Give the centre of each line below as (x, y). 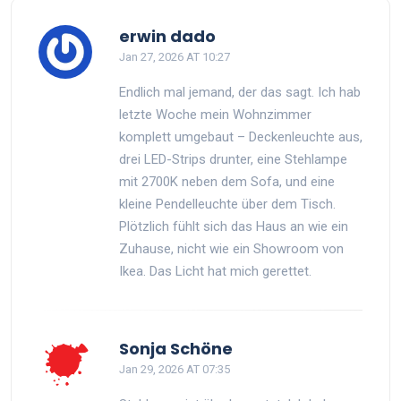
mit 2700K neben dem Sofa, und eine (227, 181)
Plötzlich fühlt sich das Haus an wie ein (234, 226)
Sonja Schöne (176, 348)
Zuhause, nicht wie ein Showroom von (231, 248)
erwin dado (167, 36)
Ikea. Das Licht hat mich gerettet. (215, 271)
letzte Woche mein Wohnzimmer (215, 114)
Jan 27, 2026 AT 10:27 (175, 56)
